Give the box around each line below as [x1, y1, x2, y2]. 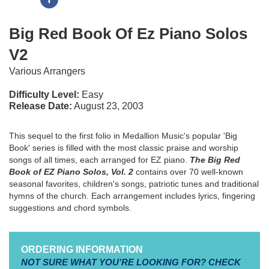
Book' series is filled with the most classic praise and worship [9, 143, 238, 153]
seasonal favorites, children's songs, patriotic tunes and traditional [9, 179, 259, 189]
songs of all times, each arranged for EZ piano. [9, 155, 190, 165]
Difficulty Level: [9, 89, 79, 100]
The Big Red [190, 155, 240, 165]
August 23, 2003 [72, 101, 144, 111]
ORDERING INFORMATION [21, 244, 143, 255]
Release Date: [9, 101, 72, 111]
